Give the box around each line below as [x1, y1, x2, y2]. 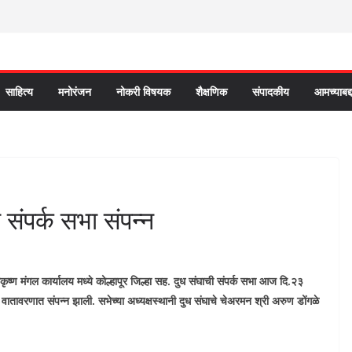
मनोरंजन [58, 84, 91, 99]
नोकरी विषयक [116, 84, 170, 99]
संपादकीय [252, 84, 289, 99]
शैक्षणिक [196, 84, 227, 99]
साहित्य [5, 84, 33, 99]
